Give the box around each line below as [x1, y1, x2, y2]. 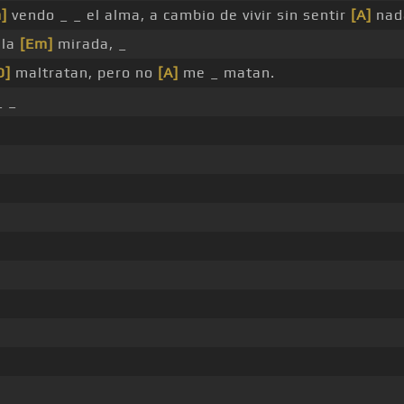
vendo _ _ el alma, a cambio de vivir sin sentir [6, 6, 351, 24]
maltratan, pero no [10, 64, 158, 82]
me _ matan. [178, 64, 275, 82]
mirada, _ [52, 35, 127, 53]
